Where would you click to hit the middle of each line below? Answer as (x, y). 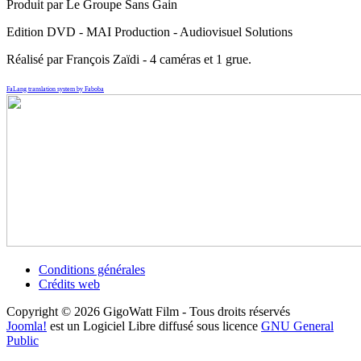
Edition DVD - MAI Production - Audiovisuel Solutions (149, 32)
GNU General (297, 326)
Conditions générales (92, 270)
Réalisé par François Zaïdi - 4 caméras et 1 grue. (129, 60)
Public (23, 341)
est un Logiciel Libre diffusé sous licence (154, 326)
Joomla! (27, 326)
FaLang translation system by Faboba (55, 89)
